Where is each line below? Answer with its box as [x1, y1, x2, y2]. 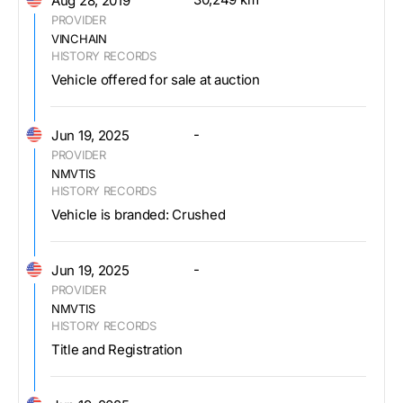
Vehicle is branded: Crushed [51, 205, 226, 223]
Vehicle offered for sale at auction [51, 70, 260, 88]
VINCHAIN [51, 31, 107, 46]
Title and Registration [51, 340, 183, 358]
